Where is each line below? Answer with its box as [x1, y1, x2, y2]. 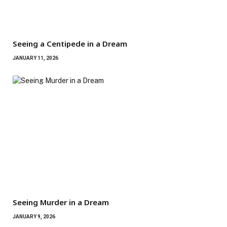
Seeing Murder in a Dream [13, 197, 109, 207]
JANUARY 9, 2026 [13, 213, 55, 219]
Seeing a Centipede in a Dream [13, 38, 127, 49]
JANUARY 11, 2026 [13, 55, 58, 61]
